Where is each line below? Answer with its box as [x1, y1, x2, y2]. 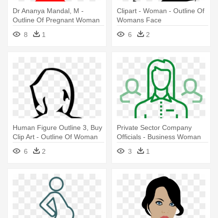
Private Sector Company [117, 124, 192, 131]
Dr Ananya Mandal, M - [13, 7, 84, 15]
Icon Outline [117, 142, 154, 150]
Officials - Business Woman [117, 133, 201, 141]
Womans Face [117, 16, 162, 24]
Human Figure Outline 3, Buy [13, 124, 102, 131]
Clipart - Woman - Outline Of [117, 7, 204, 15]
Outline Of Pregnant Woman [13, 16, 100, 24]
